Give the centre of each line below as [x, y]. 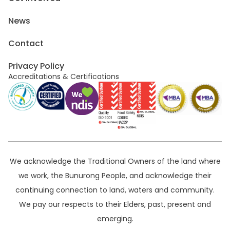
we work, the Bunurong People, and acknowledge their [115, 175]
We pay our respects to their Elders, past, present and [115, 204]
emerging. [115, 218]
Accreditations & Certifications [64, 76]
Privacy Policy [36, 66]
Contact [26, 43]
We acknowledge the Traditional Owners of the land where [115, 161]
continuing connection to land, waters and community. [115, 190]
